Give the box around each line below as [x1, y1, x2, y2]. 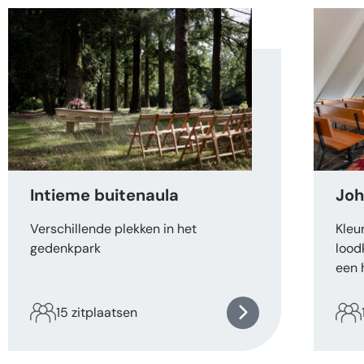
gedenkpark [30, 240, 101, 258]
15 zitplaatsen [56, 304, 137, 322]
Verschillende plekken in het [30, 220, 197, 238]
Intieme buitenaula [30, 184, 179, 206]
